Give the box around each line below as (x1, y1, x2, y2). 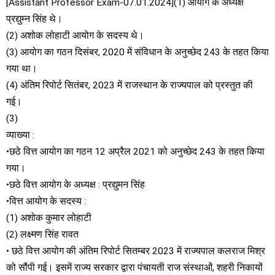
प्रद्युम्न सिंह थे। (6, 13, 63, 25)
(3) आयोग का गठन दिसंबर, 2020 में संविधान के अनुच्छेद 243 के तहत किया (6, 46, 269, 58)
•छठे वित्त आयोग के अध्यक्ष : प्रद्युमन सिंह (6, 179, 145, 190)
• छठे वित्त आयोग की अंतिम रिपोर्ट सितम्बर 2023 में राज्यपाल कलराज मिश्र (6, 245, 265, 257)
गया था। (6, 63, 37, 74)
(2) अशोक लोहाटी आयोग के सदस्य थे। (6, 29, 144, 41)
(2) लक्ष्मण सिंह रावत (6, 228, 79, 240)
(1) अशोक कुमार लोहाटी (6, 212, 91, 223)
